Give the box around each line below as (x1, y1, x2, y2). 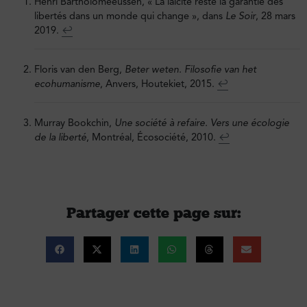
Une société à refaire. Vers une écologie (114, 116, 289, 130)
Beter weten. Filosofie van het (125, 63, 256, 76)
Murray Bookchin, (34, 116, 114, 130)
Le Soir (225, 10, 256, 23)
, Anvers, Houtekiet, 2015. (100, 77, 217, 90)
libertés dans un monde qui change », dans (34, 10, 225, 23)
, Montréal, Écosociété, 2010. (86, 131, 219, 144)
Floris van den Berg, (34, 63, 125, 76)
